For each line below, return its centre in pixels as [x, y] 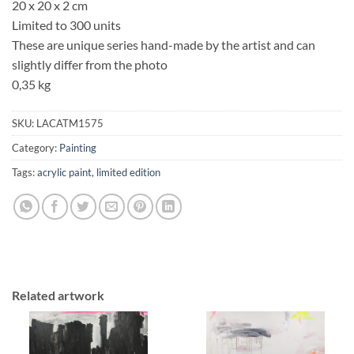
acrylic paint [64, 172]
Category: [36, 147]
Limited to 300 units [66, 24]
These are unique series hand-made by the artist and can [164, 44]
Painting [78, 147]
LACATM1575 [70, 123]
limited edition [128, 172]
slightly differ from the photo [90, 64]
